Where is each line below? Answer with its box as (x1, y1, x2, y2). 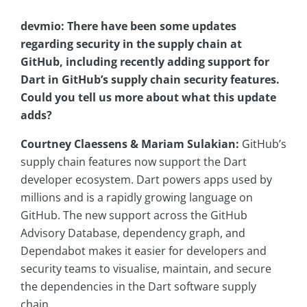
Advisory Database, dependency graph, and (21, 225, 245, 241)
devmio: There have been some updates (21, 19, 236, 34)
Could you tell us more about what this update (21, 90, 276, 106)
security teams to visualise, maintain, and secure (21, 261, 271, 277)
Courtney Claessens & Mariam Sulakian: (21, 136, 239, 152)
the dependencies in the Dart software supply (21, 279, 256, 295)
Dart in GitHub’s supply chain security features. (21, 72, 280, 88)
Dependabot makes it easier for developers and (21, 243, 267, 259)
